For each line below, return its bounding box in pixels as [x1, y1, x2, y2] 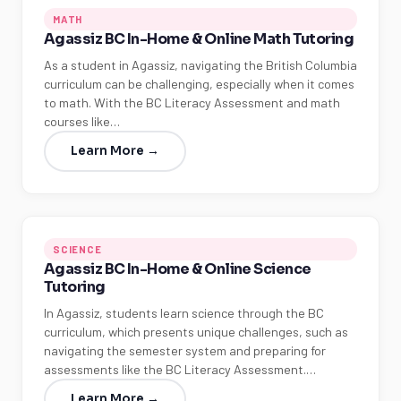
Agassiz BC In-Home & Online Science [44, 260, 311, 278]
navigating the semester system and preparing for [44, 343, 326, 358]
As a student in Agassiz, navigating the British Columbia [44, 57, 357, 73]
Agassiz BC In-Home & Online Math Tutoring [44, 30, 354, 48]
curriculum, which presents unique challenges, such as [44, 324, 348, 339]
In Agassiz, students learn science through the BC [44, 305, 324, 320]
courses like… [44, 114, 120, 129]
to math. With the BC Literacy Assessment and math [44, 95, 340, 110]
